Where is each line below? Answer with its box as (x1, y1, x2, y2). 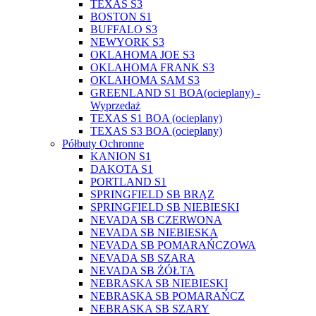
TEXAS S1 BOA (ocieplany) (90, 111, 222, 124)
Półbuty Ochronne (62, 137, 144, 150)
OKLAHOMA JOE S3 (90, 48, 195, 61)
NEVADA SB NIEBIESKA (90, 226, 218, 238)
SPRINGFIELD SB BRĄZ (90, 188, 214, 200)
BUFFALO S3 (90, 23, 157, 35)
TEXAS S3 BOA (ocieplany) (90, 124, 222, 137)
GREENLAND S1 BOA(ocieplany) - (90, 86, 260, 99)
